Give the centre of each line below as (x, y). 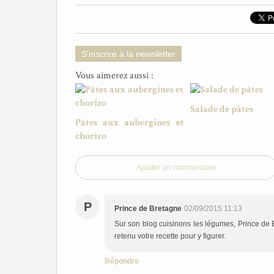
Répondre (122, 261)
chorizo (91, 136)
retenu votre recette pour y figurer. (170, 236)
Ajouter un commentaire (176, 168)
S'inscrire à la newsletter (128, 54)
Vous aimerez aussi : (114, 76)
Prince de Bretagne (148, 209)
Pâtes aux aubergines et (130, 123)
